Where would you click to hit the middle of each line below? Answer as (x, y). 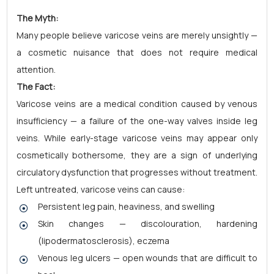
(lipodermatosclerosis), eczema (104, 241)
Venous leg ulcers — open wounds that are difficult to (148, 258)
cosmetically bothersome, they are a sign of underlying (137, 155)
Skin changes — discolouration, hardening (148, 224)
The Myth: (37, 18)
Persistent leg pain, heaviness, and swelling (126, 206)
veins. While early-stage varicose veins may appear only (137, 138)
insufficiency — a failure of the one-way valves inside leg (137, 121)
